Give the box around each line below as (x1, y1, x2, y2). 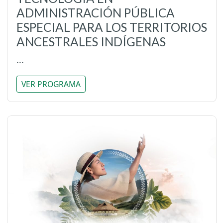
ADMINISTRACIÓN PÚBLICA (16, 5, 175, 20)
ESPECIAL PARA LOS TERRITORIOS (16, 20, 207, 35)
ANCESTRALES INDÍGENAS (16, 34, 166, 49)
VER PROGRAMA (21, 78, 81, 90)
